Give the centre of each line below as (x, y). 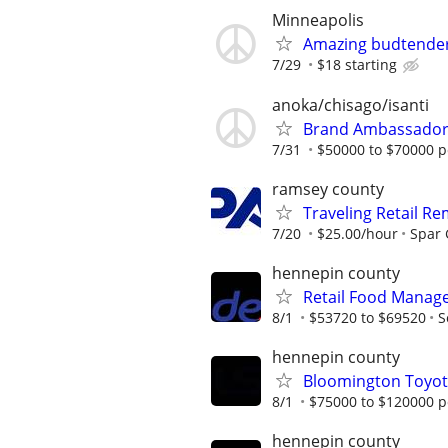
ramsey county (328, 188)
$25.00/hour (357, 233)
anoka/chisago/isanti (350, 104)
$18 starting (357, 65)
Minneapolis (318, 20)
